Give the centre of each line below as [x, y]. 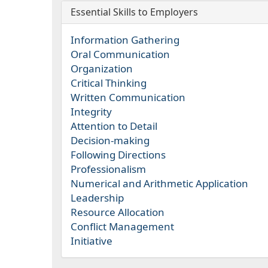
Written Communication [128, 97]
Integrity [91, 112]
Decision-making [110, 140]
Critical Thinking [109, 83]
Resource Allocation [118, 212]
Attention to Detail [114, 126]
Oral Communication [120, 54]
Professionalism [108, 169]
